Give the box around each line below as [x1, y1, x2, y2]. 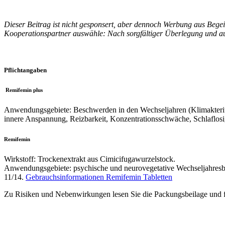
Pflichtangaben [4, 66, 47, 74]
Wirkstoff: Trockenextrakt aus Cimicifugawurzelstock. [4, 154, 175, 163]
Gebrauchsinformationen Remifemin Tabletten [26, 172, 172, 181]
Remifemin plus [4, 86, 43, 93]
